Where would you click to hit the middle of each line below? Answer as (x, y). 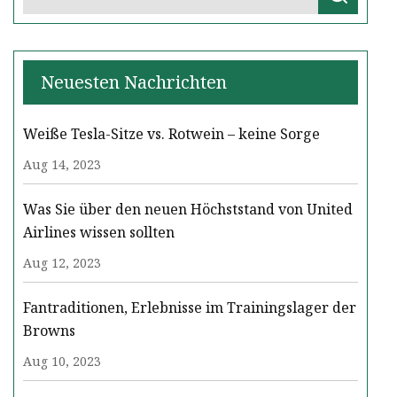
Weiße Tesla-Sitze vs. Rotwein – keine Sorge (171, 134)
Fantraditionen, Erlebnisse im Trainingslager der (190, 308)
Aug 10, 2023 (62, 362)
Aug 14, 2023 (62, 165)
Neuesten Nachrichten (134, 82)
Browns (49, 331)
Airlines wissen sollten (99, 233)
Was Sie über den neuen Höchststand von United (188, 210)
